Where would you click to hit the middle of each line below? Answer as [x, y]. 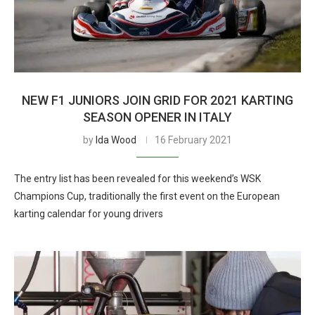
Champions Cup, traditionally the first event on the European [147, 196]
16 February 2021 [193, 140]
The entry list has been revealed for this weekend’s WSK [137, 179]
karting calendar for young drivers [89, 214]
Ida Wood [116, 140]
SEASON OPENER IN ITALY [157, 117]
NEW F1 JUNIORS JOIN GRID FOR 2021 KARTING [157, 100]
